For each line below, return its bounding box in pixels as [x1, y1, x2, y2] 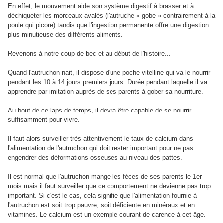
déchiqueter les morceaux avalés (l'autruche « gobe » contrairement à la [8, 12, 215, 20]
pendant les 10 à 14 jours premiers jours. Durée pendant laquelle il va [8, 78, 207, 86]
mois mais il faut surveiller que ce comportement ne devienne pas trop [8, 182, 211, 190]
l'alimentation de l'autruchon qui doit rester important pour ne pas [8, 144, 193, 152]
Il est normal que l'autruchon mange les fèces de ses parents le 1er [8, 173, 202, 181]
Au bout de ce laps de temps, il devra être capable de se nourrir [8, 107, 191, 114]
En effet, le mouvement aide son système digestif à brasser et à [8, 2, 194, 10]
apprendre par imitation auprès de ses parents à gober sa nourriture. [8, 88, 203, 96]
